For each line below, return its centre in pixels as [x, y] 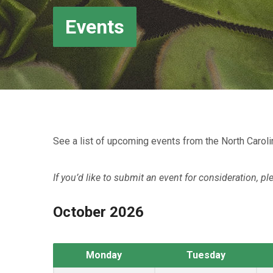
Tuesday [206, 255]
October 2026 [98, 212]
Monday [104, 255]
